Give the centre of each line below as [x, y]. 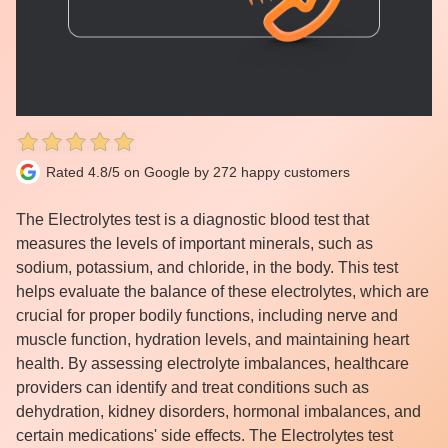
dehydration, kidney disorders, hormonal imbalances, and [218, 411]
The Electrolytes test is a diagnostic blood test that [192, 219]
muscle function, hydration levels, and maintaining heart [212, 339]
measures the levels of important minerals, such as [194, 243]
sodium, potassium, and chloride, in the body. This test [207, 267]
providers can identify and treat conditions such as [192, 387]
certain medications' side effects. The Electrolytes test [204, 435]
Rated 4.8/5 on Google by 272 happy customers [198, 172]
